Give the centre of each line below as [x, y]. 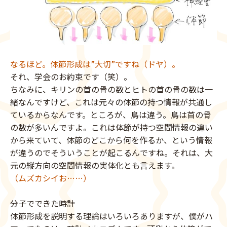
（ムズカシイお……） [51, 178]
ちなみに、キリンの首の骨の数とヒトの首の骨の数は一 [111, 89]
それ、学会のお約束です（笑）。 [71, 76]
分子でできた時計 [43, 203]
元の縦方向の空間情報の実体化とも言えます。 [95, 165]
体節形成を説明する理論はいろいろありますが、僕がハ [111, 216]
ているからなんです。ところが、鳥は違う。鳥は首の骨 [111, 114]
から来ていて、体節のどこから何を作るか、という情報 [111, 140]
